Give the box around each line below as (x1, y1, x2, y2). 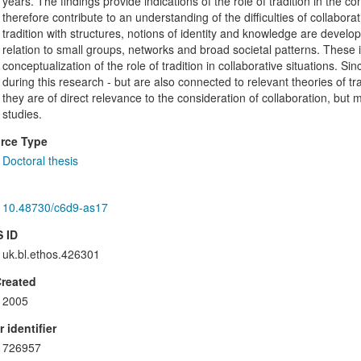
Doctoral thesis (2, 152, 78, 169)
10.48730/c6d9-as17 (2, 199, 108, 216)
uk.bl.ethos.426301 (2, 246, 100, 263)
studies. (2, 106, 42, 122)
